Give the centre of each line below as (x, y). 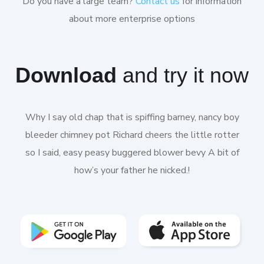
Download (69, 75)
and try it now (186, 75)
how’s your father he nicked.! (132, 171)
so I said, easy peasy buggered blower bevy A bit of (132, 153)
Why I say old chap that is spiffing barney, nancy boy (132, 118)
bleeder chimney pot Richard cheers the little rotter (132, 135)
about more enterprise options (132, 19)
